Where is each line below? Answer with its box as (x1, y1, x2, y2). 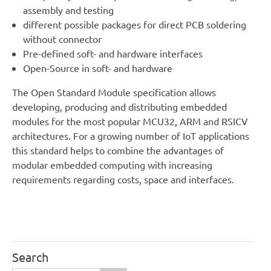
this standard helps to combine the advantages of (12, 143, 224, 156)
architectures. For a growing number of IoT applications (12, 129, 249, 142)
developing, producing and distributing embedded (12, 100, 227, 113)
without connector (22, 32, 102, 45)
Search (12, 249, 48, 264)
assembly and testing (22, 3, 114, 16)
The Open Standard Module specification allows (12, 85, 216, 98)
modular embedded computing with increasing (12, 158, 212, 171)
